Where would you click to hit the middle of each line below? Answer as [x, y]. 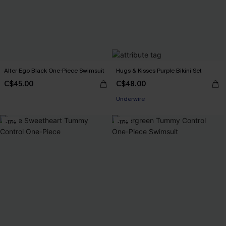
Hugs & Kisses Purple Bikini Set [159, 71]
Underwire [130, 99]
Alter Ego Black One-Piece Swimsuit [54, 71]
